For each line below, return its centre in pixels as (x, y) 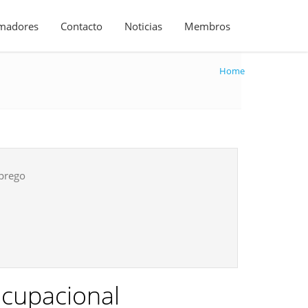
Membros (207, 26)
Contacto (81, 26)
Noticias (143, 26)
